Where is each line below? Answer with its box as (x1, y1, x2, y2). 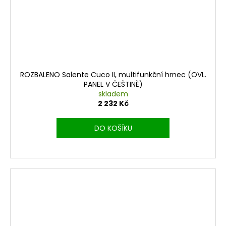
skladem (98, 88, 128, 99)
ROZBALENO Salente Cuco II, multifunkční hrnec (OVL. (20, 69, 206, 80)
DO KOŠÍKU (94, 123, 132, 133)
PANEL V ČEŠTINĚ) (83, 79, 143, 89)
